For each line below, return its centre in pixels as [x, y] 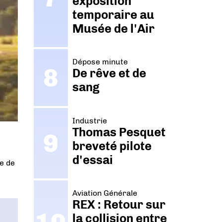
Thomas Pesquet [119, 132]
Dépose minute [100, 62]
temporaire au [113, 15]
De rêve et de [110, 73]
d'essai [93, 160]
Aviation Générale [105, 193]
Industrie [90, 120]
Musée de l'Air [114, 29]
